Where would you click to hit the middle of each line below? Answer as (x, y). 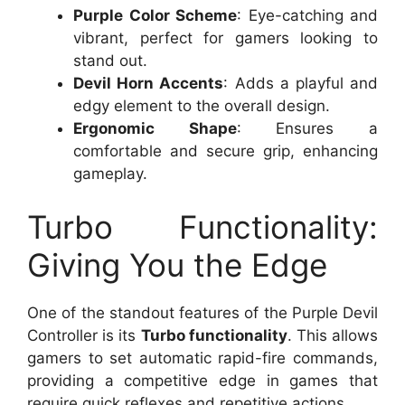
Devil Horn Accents (149, 83)
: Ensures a (307, 128)
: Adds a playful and (301, 83)
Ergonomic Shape (155, 128)
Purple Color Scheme (155, 15)
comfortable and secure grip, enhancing (226, 151)
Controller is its (84, 336)
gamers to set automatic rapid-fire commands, (202, 358)
